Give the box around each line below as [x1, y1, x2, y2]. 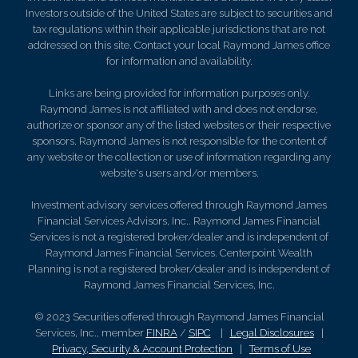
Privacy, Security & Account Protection [52, 342, 233, 355]
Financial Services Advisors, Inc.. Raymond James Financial [38, 214, 320, 227]
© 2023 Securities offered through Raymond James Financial [34, 310, 324, 323]
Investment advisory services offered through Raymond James [31, 198, 327, 211]
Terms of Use [249, 342, 311, 355]
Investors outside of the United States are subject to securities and [26, 6, 332, 19]
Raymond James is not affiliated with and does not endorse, [40, 102, 318, 115]
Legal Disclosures [229, 326, 314, 339]
